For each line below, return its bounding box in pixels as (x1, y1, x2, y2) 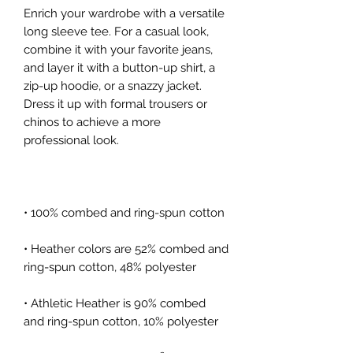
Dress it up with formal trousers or (24, 96, 207, 111)
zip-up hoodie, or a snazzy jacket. (24, 78, 202, 93)
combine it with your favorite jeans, (24, 42, 213, 57)
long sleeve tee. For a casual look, (24, 24, 209, 39)
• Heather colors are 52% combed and (24, 241, 229, 256)
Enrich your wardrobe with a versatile (24, 6, 225, 20)
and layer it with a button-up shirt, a (24, 60, 215, 75)
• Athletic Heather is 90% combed (24, 295, 206, 310)
